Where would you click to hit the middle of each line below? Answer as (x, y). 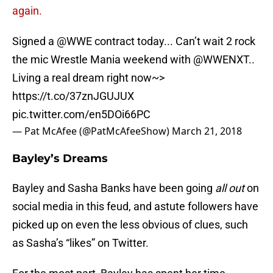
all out (230, 188)
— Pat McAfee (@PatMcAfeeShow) (92, 131)
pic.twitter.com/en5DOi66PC (81, 115)
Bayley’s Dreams (60, 159)
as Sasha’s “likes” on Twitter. (80, 243)
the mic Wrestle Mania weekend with (103, 60)
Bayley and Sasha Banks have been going (114, 188)
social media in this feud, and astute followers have (135, 207)
